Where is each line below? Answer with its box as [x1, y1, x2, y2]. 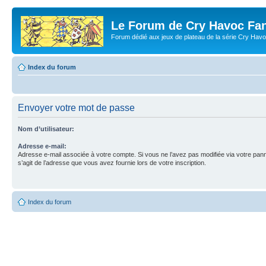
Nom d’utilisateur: [18, 125, 74, 132]
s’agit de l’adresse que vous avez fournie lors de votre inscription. [18, 159, 206, 166]
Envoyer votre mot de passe [18, 102, 135, 113]
